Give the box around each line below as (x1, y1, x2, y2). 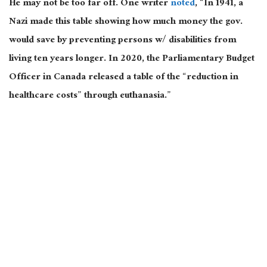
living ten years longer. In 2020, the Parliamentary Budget (9, 50, 254, 69)
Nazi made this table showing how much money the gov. (9, 13, 243, 32)
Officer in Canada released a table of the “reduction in (9, 69, 238, 88)
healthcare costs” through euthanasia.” (9, 87, 171, 106)
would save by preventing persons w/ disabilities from (9, 32, 236, 51)
